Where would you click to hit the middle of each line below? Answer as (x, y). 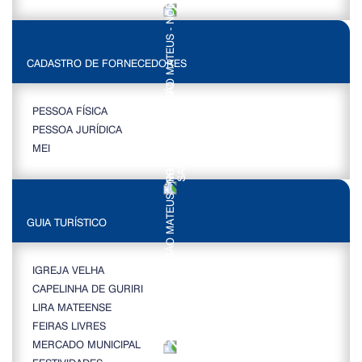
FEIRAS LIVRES (69, 326)
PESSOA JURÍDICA (77, 129)
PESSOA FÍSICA (70, 111)
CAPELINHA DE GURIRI (88, 288)
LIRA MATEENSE (72, 307)
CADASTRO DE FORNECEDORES (107, 63)
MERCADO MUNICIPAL (86, 344)
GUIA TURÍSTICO (67, 222)
